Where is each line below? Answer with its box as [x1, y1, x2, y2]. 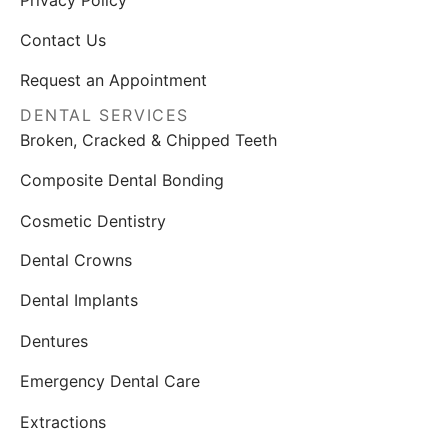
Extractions [20, 411, 106, 432]
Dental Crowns [20, 250, 132, 271]
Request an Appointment [20, 70, 207, 91]
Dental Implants [20, 290, 138, 311]
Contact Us [20, 30, 106, 51]
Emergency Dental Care [20, 370, 200, 391]
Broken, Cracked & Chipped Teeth [20, 129, 277, 150]
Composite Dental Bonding [20, 170, 224, 191]
